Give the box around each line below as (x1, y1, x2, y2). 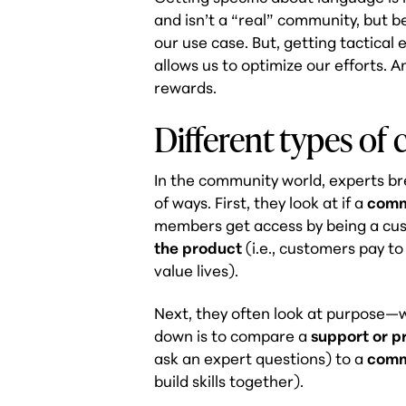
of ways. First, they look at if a (154, 193, 368, 213)
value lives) (154, 261, 236, 281)
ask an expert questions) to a (154, 349, 368, 369)
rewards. (154, 78, 217, 98)
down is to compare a (154, 326, 312, 346)
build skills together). (154, 372, 304, 391)
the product (154, 238, 243, 258)
